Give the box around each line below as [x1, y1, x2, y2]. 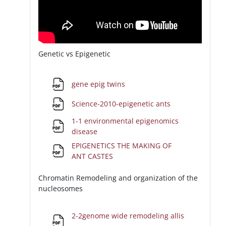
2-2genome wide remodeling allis [72, 211, 185, 221]
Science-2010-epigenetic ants [72, 99, 173, 109]
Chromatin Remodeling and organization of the [38, 173, 198, 183]
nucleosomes [38, 183, 83, 193]
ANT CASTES [72, 151, 116, 161]
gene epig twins [72, 79, 128, 89]
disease [72, 127, 100, 137]
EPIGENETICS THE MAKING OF [72, 141, 172, 151]
